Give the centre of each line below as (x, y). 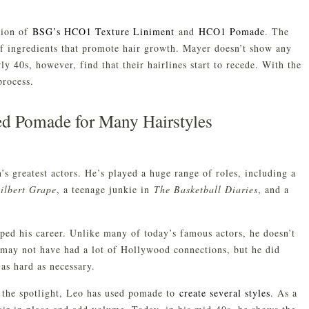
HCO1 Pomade (232, 31)
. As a (284, 292)
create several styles (225, 292)
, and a (273, 189)
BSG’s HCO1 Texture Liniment (103, 31)
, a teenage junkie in (105, 189)
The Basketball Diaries (206, 189)
